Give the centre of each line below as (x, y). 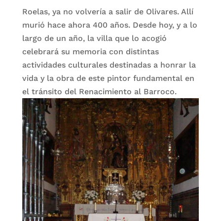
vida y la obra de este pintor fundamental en (108, 78)
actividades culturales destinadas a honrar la (109, 65)
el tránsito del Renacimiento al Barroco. (99, 92)
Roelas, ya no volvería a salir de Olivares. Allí (108, 12)
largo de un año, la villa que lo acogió (94, 38)
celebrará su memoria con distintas (90, 52)
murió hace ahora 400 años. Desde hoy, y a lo (110, 25)
